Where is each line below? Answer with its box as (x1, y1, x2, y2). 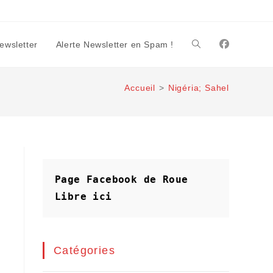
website (192, 85, 221, 94)
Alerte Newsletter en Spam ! (55, 40, 174, 49)
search (192, 130, 218, 140)
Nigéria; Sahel (168, 83, 229, 93)
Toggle (192, 40, 218, 49)
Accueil (124, 83, 155, 93)
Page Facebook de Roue (55, 174, 188, 185)
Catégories (54, 244, 115, 257)
